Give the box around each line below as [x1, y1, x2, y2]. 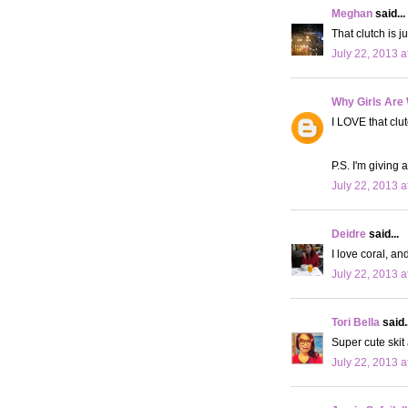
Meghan [331, 6, 372, 20]
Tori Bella [331, 315, 380, 329]
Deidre [331, 227, 366, 240]
